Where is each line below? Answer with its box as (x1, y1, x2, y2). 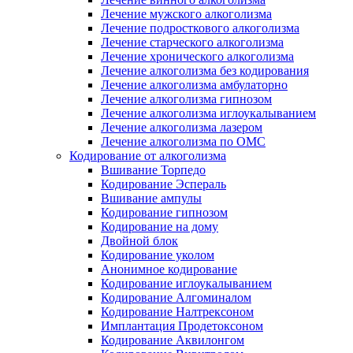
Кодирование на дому (101, 220, 218, 233)
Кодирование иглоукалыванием (101, 277, 272, 290)
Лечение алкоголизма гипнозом (101, 92, 272, 106)
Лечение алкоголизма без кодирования (101, 64, 309, 77)
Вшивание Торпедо (101, 163, 206, 176)
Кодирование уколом (101, 248, 214, 262)
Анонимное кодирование (101, 262, 237, 276)
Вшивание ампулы (101, 191, 202, 205)
